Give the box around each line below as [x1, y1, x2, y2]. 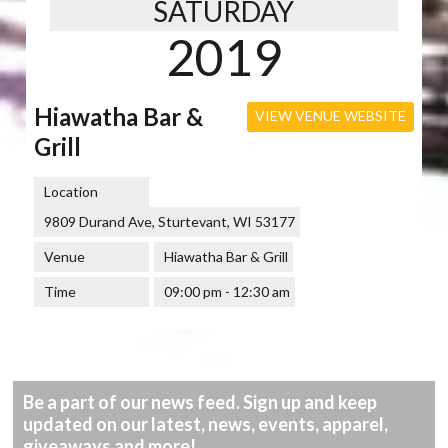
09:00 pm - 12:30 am [164, 282, 291, 300]
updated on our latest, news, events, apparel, [23, 413, 389, 436]
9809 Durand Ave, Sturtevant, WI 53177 [44, 212, 296, 230]
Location [44, 182, 99, 200]
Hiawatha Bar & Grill [164, 247, 289, 265]
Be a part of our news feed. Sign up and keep [23, 391, 378, 414]
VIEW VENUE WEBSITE [254, 106, 406, 124]
